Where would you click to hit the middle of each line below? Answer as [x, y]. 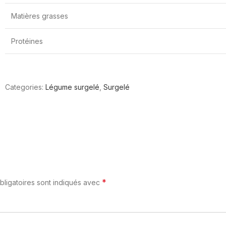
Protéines [27, 41]
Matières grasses [40, 16]
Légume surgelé [72, 87]
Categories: [24, 87]
